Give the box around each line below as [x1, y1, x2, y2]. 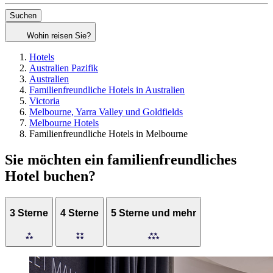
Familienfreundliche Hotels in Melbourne [29, 129, 188, 140]
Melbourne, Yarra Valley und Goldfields [29, 107, 183, 118]
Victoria [29, 96, 60, 107]
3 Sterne [10, 208, 48, 219]
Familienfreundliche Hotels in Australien [29, 85, 185, 96]
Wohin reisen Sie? [27, 31, 91, 41]
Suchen [10, 11, 37, 21]
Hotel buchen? [5, 168, 96, 184]
